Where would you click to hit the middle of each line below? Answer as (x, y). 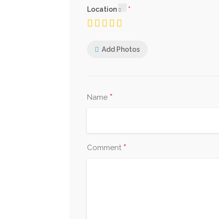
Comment (105, 148)
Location (103, 9)
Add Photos (121, 49)
